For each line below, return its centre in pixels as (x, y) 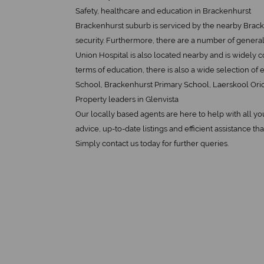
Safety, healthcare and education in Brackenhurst (163, 11)
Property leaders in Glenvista (127, 99)
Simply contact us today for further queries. (152, 143)
